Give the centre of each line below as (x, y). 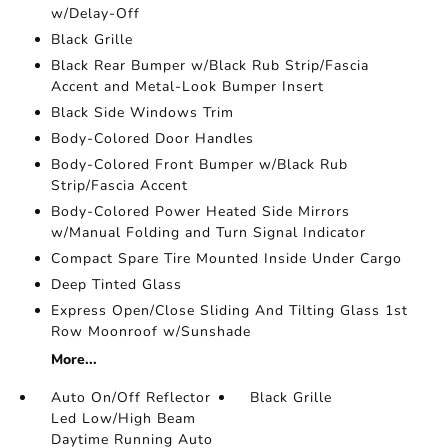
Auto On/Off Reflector (130, 397)
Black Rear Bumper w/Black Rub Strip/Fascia (209, 65)
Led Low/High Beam (123, 418)
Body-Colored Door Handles (152, 138)
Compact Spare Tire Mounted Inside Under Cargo (226, 258)
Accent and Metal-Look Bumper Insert (187, 86)
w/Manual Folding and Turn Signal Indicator (208, 232)
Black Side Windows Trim (142, 112)
